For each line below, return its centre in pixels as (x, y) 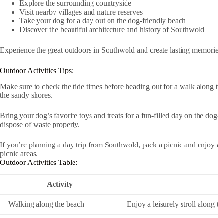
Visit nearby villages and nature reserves (81, 12)
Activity (60, 184)
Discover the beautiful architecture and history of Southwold (112, 30)
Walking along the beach (46, 204)
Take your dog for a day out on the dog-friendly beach (103, 21)
